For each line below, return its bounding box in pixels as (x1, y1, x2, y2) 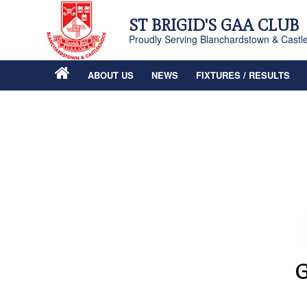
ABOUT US (88, 69, 134, 82)
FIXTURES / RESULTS (196, 69, 290, 82)
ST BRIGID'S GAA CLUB (129, 15, 299, 35)
